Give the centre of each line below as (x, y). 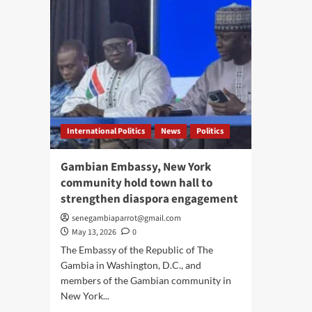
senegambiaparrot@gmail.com (126, 218)
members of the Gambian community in (146, 280)
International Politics (106, 131)
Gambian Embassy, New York (136, 167)
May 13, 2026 (94, 232)
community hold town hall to (136, 183)
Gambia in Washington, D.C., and (131, 265)
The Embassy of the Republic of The (137, 249)
